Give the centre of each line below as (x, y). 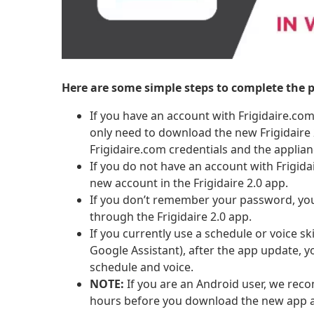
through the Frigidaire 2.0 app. (171, 217)
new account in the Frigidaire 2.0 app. (189, 183)
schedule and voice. (142, 267)
